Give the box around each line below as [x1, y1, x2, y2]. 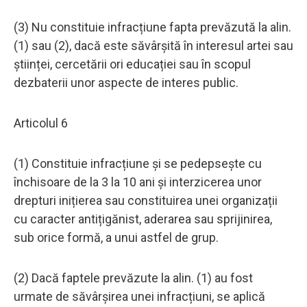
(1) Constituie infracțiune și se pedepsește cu [14, 156, 262, 171]
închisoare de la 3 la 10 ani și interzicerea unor [14, 174, 262, 189]
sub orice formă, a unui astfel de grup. [14, 230, 219, 245]
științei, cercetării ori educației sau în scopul [14, 56, 251, 71]
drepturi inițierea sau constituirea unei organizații [14, 193, 278, 208]
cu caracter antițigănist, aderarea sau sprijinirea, [14, 211, 272, 226]
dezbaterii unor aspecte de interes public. [14, 75, 238, 90]
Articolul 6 [14, 115, 68, 130]
